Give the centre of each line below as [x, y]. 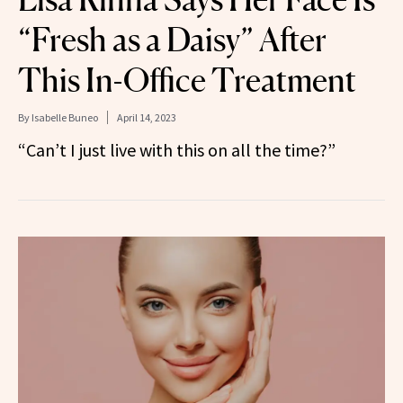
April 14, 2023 [147, 117]
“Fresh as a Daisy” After [172, 39]
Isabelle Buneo [65, 117]
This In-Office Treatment [187, 80]
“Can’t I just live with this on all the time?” [177, 149]
